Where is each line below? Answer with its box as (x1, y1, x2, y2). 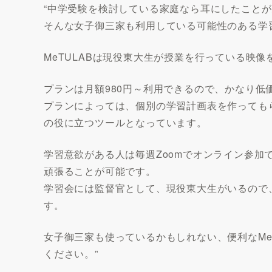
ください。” (44, 246, 98, 260)
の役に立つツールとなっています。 (44, 115, 207, 129)
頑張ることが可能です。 (44, 163, 156, 178)
